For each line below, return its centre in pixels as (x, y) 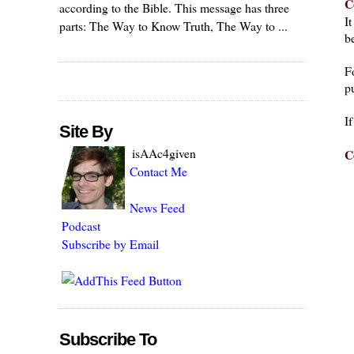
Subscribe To (108, 340)
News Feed (158, 208)
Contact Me (159, 171)
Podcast (81, 226)
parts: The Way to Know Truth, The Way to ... (174, 25)
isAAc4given (164, 153)
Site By (86, 132)
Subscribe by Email (111, 244)
